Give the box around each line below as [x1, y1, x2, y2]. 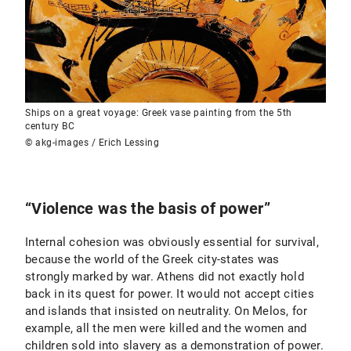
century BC [25, 121, 74, 132]
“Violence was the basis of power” [25, 199, 270, 218]
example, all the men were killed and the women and [25, 321, 307, 335]
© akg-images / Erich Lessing [25, 137, 159, 148]
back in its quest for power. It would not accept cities [25, 287, 314, 301]
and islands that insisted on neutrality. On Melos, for [25, 304, 308, 318]
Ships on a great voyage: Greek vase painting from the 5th [25, 107, 292, 118]
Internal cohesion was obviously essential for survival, [25, 235, 319, 249]
